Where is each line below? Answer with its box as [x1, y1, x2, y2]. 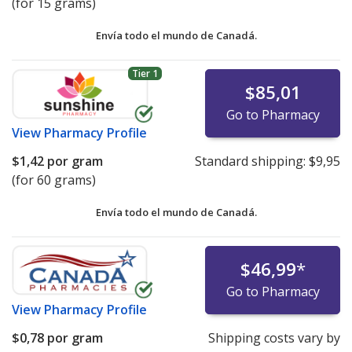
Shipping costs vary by [207, 329, 340, 347]
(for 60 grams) [12, 171, 96, 189]
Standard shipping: [194, 152, 309, 170]
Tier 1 [131, 66, 158, 80]
